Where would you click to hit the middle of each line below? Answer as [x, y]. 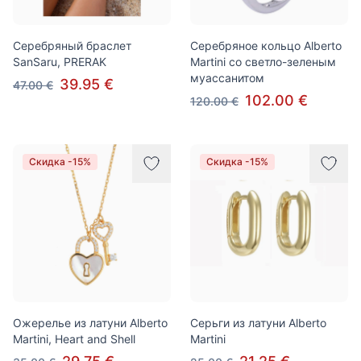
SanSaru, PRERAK [60, 62]
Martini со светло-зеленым [263, 62]
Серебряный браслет [72, 46]
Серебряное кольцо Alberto [266, 46]
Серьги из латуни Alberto [258, 323]
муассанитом [227, 78]
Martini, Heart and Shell [74, 339]
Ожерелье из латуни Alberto [90, 323]
